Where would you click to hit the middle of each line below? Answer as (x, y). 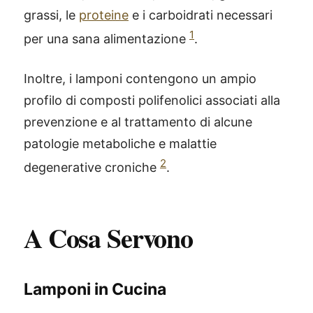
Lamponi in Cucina (95, 289)
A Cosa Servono (109, 238)
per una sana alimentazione (107, 39)
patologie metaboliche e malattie (120, 144)
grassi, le (51, 15)
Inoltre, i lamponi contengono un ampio (140, 79)
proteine (104, 15)
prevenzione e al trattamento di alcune (138, 122)
